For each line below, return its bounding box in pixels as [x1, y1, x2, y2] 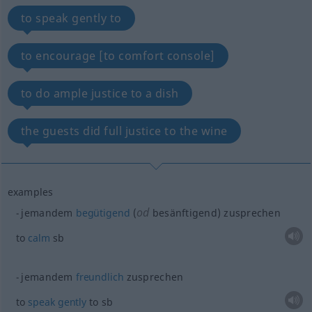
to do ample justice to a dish [20, 86, 179, 101]
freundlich [75, 270, 124, 283]
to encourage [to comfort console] [20, 48, 215, 63]
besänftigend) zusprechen [149, 206, 281, 219]
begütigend [75, 206, 130, 219]
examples [7, 185, 54, 198]
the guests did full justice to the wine [20, 123, 228, 139]
